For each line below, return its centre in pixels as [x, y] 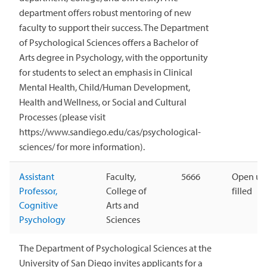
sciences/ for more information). [82, 147]
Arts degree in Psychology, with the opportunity [114, 58]
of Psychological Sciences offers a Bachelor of [109, 43]
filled [242, 191]
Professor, [38, 191]
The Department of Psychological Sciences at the [115, 248]
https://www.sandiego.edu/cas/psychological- [110, 132]
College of [126, 191]
